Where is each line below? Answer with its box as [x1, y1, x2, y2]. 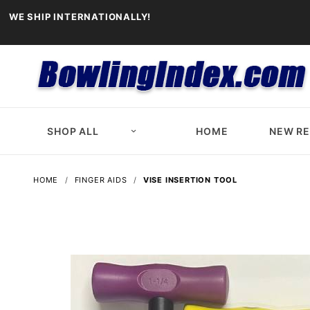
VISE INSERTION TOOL [143, 175, 238, 185]
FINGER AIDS [74, 175, 127, 185]
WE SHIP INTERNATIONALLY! [9, 11, 152, 22]
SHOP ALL [47, 125, 99, 138]
